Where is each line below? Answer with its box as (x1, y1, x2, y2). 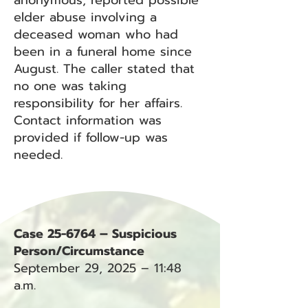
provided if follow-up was (14, 128, 168, 147)
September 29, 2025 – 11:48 (14, 258, 181, 278)
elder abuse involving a (14, 8, 157, 27)
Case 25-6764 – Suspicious (14, 224, 177, 243)
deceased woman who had (14, 25, 178, 44)
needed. (14, 145, 63, 164)
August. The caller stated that (14, 59, 195, 78)
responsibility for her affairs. (14, 93, 182, 113)
